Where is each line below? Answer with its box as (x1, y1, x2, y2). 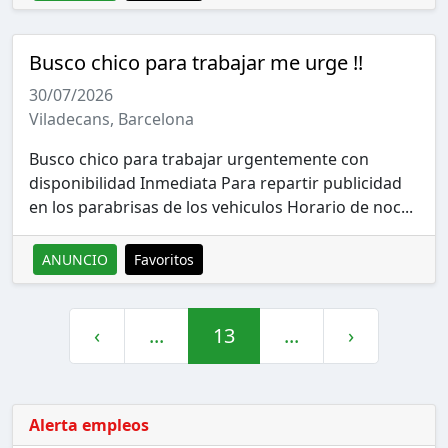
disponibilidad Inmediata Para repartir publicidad (29, 171, 402, 194)
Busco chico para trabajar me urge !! (29, 48, 363, 76)
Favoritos (134, 249, 194, 269)
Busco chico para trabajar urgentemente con (29, 147, 369, 170)
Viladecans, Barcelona (29, 107, 194, 130)
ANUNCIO (42, 249, 108, 269)
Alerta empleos (29, 413, 149, 436)
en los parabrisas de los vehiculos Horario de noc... (29, 195, 413, 218)
